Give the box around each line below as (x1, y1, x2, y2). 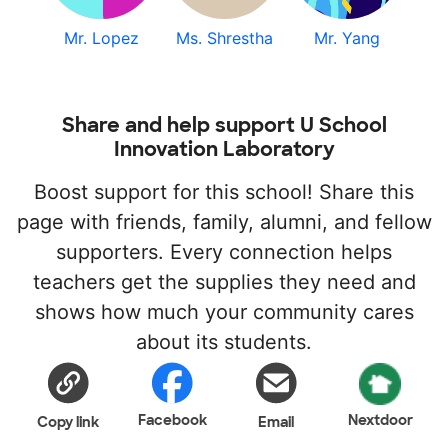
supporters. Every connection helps (56, 240, 392, 264)
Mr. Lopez (63, 28, 139, 48)
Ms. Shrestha (175, 28, 273, 48)
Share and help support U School (61, 112, 387, 138)
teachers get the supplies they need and (32, 270, 416, 294)
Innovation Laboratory (113, 136, 335, 162)
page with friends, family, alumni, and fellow (16, 210, 432, 234)
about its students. (136, 330, 312, 354)
